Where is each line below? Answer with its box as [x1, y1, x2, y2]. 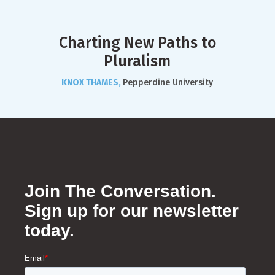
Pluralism [104, 52, 171, 71]
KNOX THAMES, [61, 77, 123, 88]
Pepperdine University [123, 77, 214, 88]
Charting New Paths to [58, 34, 216, 52]
